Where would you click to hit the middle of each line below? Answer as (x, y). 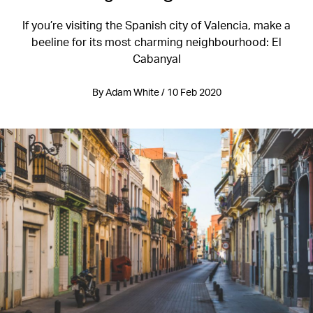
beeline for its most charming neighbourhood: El (156, 42)
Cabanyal (156, 58)
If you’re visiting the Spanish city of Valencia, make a (156, 25)
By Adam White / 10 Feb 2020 (156, 92)
